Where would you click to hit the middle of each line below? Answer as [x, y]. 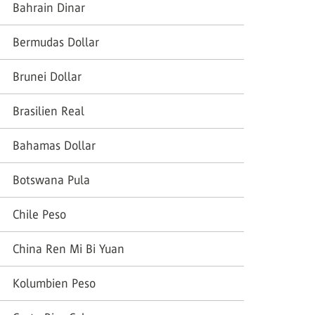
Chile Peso [39, 214]
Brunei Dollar [47, 77]
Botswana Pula [51, 180]
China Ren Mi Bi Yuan [69, 249]
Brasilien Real [49, 111]
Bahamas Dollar [54, 146]
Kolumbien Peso [54, 283]
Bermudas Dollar [56, 42]
